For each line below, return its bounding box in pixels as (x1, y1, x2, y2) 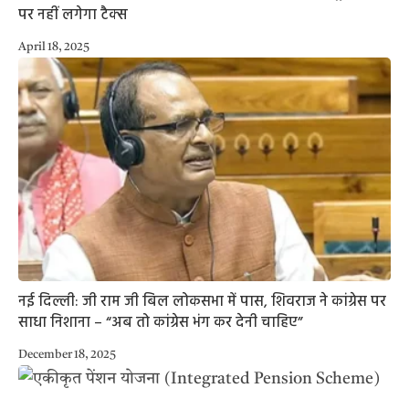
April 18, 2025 (18, 41, 89, 54)
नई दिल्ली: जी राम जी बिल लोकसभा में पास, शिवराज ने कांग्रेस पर (18, 289, 386, 314)
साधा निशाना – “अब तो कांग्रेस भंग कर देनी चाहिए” (18, 310, 303, 335)
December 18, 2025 (18, 348, 116, 361)
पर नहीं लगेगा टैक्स (18, 4, 128, 28)
